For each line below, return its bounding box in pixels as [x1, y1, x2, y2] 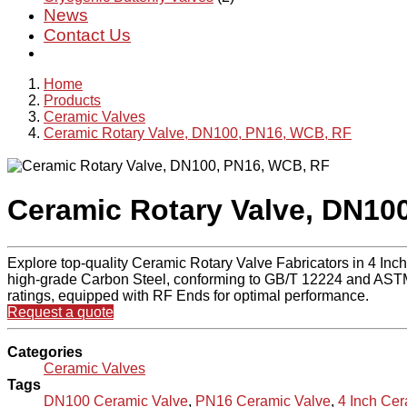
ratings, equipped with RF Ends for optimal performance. [7, 288, 369, 304]
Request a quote [7, 304, 114, 321]
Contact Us [44, 25, 131, 45]
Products [44, 93, 101, 108]
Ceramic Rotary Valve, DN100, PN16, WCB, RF [44, 125, 352, 141]
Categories [7, 344, 83, 361]
